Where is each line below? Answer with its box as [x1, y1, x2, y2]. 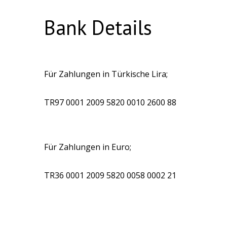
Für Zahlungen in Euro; [44, 141, 131, 153]
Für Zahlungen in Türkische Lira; [44, 68, 170, 80]
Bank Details [44, 14, 152, 41]
